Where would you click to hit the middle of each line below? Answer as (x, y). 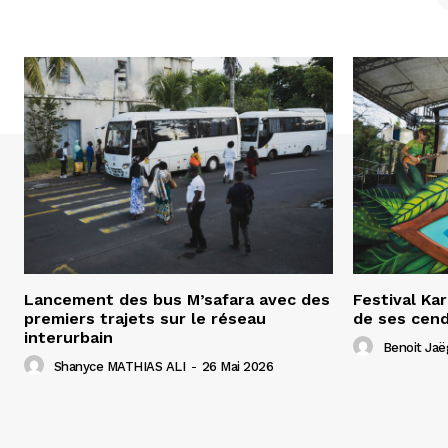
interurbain (68, 337)
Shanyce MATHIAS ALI (119, 366)
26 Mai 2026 (237, 366)
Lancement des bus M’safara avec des (177, 299)
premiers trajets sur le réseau (145, 318)
